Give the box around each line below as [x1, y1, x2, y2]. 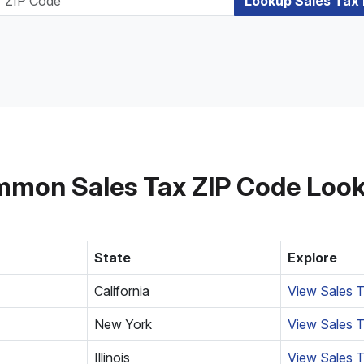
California [94, 283, 149, 299]
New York [94, 316, 152, 332]
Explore [288, 249, 337, 266]
